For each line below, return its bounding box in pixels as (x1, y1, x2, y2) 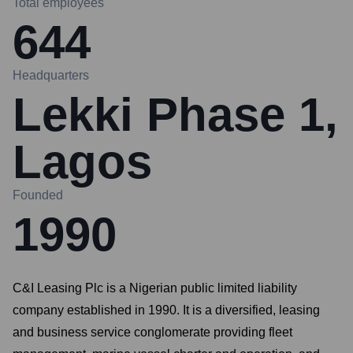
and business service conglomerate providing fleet (13, 325, 292, 339)
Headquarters (13, 69, 89, 82)
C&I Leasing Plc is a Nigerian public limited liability (13, 281, 297, 295)
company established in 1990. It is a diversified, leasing (13, 303, 320, 317)
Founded (13, 188, 63, 202)
